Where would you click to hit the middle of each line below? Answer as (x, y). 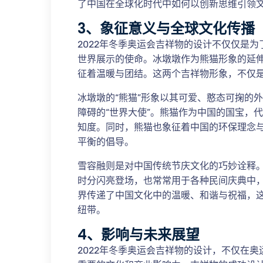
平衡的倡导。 (106, 142)
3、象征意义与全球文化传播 (166, 28)
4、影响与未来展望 (139, 235)
